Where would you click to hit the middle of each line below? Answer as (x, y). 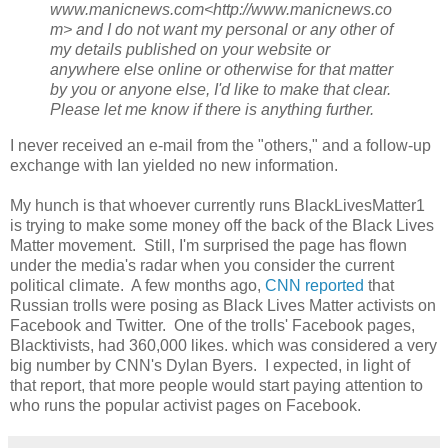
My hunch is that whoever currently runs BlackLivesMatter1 (217, 205)
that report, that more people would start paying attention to (216, 385)
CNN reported (314, 285)
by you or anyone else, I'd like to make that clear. (222, 90)
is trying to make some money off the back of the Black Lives (222, 225)
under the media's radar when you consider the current (202, 265)
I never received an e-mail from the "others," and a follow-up (220, 145)
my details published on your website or (190, 50)
